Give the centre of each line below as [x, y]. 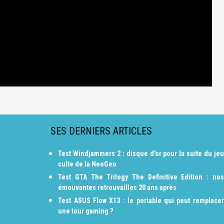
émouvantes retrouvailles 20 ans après [117, 187]
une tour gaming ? [86, 211]
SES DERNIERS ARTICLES [101, 131]
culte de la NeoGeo [87, 164]
